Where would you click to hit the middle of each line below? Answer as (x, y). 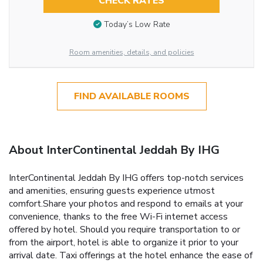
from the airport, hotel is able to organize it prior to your (124, 242)
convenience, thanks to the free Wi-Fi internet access (118, 216)
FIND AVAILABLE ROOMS (131, 96)
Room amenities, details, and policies (131, 52)
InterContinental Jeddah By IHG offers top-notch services (126, 178)
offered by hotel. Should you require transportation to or (124, 229)
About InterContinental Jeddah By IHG (114, 150)
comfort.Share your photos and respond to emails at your (126, 203)
